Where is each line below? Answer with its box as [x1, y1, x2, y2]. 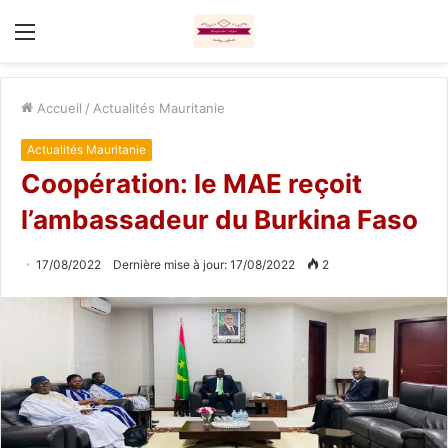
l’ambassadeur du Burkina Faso [21, 203, 418, 235]
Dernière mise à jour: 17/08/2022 [113, 256, 295, 272]
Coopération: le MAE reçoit [21, 167, 362, 199]
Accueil [33, 99, 82, 116]
